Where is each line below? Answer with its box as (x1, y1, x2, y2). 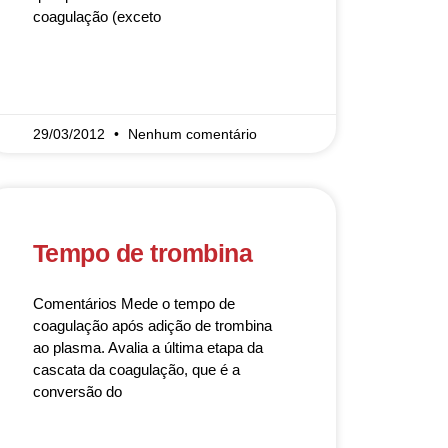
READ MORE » (32, 68, 116, 82)
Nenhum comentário (127, 126, 257, 142)
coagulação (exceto (32, 8, 161, 25)
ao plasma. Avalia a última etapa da (32, 339, 263, 356)
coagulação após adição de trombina (32, 317, 272, 334)
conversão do (32, 383, 122, 400)
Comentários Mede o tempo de (32, 295, 235, 312)
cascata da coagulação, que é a (32, 361, 240, 378)
